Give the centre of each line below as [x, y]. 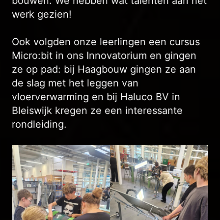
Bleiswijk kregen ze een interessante [97, 110]
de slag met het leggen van [75, 83]
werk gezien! [42, 14]
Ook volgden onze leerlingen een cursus [106, 41]
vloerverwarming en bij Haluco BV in [96, 96]
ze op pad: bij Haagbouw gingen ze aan [104, 69]
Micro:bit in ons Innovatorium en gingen [104, 55]
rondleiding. [39, 124]
